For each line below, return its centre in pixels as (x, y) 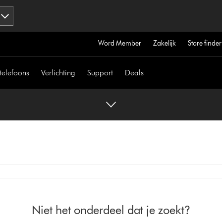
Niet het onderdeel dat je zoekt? (111, 210)
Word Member (119, 43)
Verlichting (58, 73)
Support (100, 73)
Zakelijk (164, 43)
